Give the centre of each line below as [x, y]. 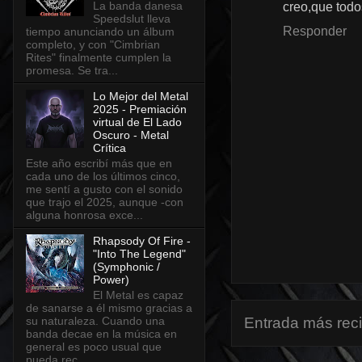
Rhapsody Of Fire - [141, 240]
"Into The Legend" [139, 253]
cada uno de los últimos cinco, [103, 176]
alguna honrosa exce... [84, 215]
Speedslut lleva [131, 19]
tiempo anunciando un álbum [100, 32]
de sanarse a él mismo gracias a [109, 307]
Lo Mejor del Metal [140, 97]
